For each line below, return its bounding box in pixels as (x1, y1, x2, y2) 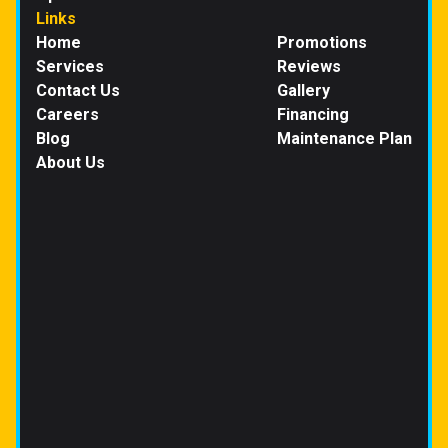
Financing (277, 105, 349, 125)
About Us (36, 153, 105, 173)
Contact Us (36, 81, 120, 101)
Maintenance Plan (277, 129, 412, 149)
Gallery (277, 81, 330, 101)
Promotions (277, 33, 367, 53)
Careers (36, 105, 99, 125)
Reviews (277, 57, 341, 77)
